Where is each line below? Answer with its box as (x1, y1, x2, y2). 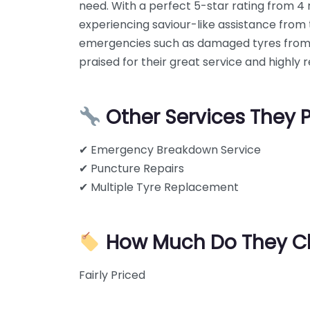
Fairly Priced (79, 267, 145, 283)
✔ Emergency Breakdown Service (79, 142, 261, 158)
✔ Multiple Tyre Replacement (79, 179, 239, 195)
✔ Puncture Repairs (79, 161, 184, 176)
